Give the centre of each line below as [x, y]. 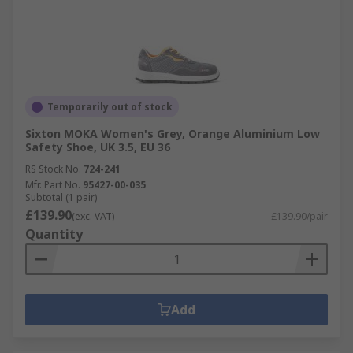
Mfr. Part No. [53, 185]
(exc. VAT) [93, 216]
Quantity [54, 234]
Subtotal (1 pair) [61, 197]
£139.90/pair [299, 216]
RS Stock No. [53, 169]
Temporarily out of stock [110, 107]
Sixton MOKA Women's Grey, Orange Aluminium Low [173, 134]
